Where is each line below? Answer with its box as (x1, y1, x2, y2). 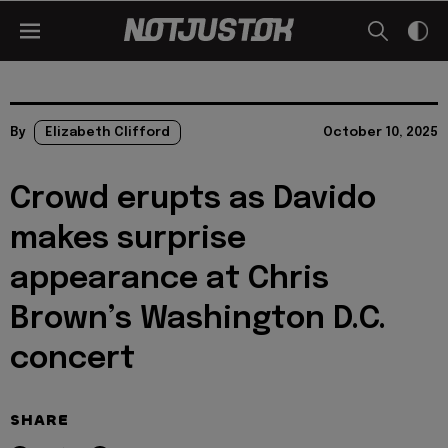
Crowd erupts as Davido (10, 184, 376, 215)
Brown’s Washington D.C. (10, 304, 386, 335)
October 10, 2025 (323, 126, 438, 139)
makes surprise (10, 224, 246, 255)
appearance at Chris (10, 264, 329, 295)
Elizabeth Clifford (45, 126, 170, 139)
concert (10, 344, 135, 375)
